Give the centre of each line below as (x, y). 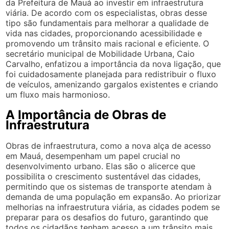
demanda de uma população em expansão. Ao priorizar (113, 197)
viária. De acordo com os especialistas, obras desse (107, 13)
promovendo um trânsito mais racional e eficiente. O (108, 43)
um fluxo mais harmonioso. (58, 94)
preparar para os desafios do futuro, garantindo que (107, 217)
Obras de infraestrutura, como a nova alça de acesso (109, 145)
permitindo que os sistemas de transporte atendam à (109, 186)
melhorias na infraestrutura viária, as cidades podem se (113, 207)
